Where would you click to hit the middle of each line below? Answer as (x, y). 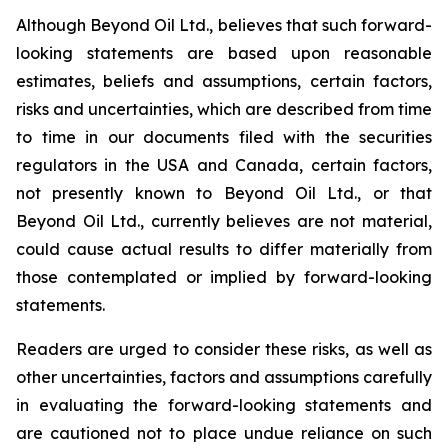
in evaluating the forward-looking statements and (224, 405)
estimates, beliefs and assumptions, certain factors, (224, 81)
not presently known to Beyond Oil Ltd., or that (224, 193)
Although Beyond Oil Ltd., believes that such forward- (224, 25)
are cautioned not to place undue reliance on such (224, 433)
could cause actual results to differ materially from (224, 249)
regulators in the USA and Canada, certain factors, (224, 165)
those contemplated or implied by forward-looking (224, 277)
